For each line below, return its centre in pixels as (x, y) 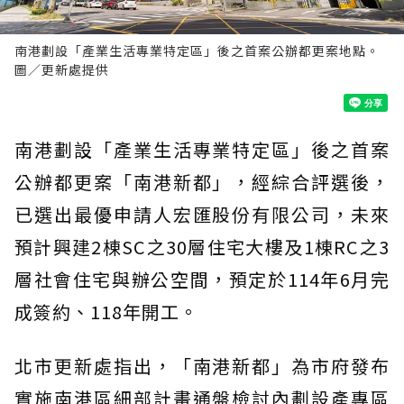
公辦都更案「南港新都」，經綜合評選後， (202, 181)
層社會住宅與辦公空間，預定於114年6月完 (202, 279)
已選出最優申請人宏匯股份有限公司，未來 (202, 214)
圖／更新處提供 (62, 69)
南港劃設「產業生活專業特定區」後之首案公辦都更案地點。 (197, 50)
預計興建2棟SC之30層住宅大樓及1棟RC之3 (202, 246)
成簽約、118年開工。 (106, 311)
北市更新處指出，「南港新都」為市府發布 (202, 365)
